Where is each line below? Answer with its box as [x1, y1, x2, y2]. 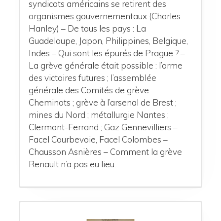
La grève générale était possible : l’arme [29, 60, 183, 71]
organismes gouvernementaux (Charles [29, 11, 181, 22]
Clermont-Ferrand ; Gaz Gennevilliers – [29, 122, 178, 133]
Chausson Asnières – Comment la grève [29, 147, 183, 157]
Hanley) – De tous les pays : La [29, 23, 147, 34]
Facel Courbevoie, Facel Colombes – [29, 134, 168, 145]
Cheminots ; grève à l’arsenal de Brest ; [29, 97, 177, 108]
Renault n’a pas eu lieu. [29, 159, 116, 170]
